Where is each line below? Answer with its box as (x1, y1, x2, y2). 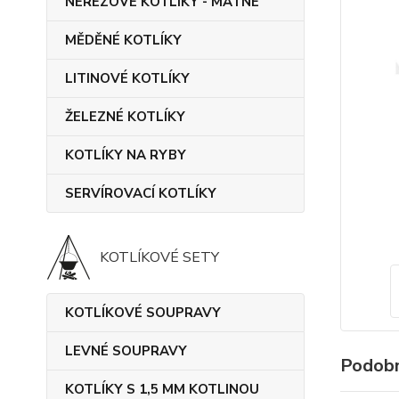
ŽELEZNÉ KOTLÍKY (65, 108, 185, 126)
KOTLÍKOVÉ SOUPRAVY (65, 304, 221, 322)
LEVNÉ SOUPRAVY (65, 342, 187, 360)
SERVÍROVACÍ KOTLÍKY (65, 184, 216, 202)
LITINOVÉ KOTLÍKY (65, 69, 190, 87)
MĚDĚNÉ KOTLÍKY (65, 31, 182, 49)
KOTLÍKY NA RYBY (65, 146, 186, 164)
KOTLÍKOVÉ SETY (100, 248, 219, 267)
